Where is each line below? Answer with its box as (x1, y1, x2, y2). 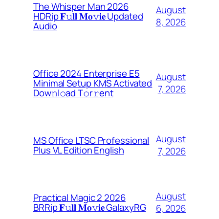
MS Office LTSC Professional (33, 133, 150, 147)
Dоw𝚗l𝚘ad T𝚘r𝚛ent (33, 86, 113, 99)
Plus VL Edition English (33, 143, 124, 156)
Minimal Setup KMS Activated (33, 76, 153, 89)
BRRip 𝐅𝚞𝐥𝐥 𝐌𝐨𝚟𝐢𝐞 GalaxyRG (33, 200, 146, 214)
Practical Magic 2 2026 (33, 191, 126, 204)
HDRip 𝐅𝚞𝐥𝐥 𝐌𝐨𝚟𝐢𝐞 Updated (33, 9, 143, 22)
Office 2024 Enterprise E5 (33, 66, 140, 80)
